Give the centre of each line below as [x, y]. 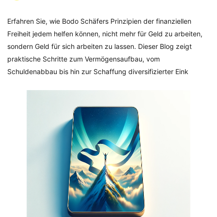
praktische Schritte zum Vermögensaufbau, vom [84, 59]
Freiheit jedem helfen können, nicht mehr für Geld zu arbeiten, [105, 34]
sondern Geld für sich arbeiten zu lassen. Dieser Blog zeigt [100, 46]
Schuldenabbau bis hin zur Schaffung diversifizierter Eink [98, 71]
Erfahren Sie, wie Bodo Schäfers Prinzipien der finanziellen [99, 21]
